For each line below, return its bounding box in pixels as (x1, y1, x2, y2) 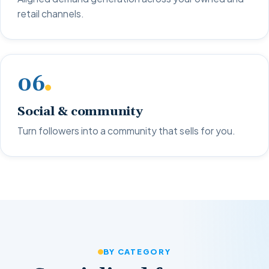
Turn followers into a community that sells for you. (17, 125, 235, 137)
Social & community (17, 104, 143, 120)
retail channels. (17, 7, 84, 19)
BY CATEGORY (103, 247, 171, 257)
